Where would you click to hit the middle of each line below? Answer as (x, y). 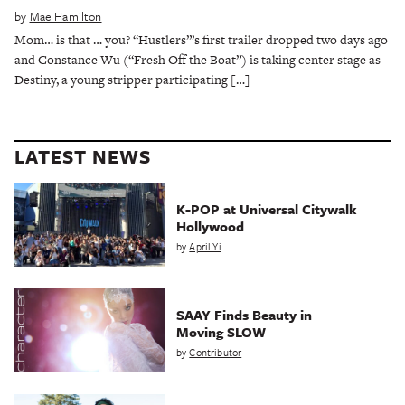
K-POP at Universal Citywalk (266, 208)
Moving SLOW (221, 331)
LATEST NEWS (83, 156)
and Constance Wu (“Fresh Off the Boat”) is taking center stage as (198, 59)
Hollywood (210, 226)
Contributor (216, 352)
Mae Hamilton (66, 16)
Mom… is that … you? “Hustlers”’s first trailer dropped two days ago (201, 39)
